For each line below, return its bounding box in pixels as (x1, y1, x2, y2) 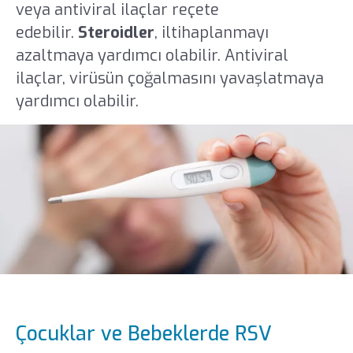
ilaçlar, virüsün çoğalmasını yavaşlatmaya (15, 68, 324, 90)
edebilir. (15, 22, 78, 44)
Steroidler (77, 22, 154, 44)
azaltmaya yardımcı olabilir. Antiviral (15, 45, 288, 67)
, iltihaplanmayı (154, 22, 269, 44)
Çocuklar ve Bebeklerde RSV (15, 320, 272, 347)
